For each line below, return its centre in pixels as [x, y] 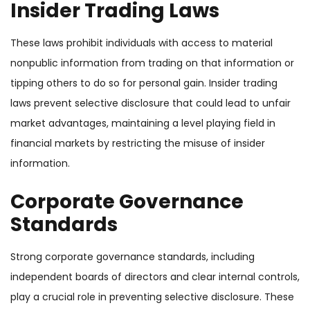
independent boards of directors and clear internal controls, [155, 277]
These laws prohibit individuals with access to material [142, 43]
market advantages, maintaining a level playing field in [143, 124]
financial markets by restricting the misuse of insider [138, 144]
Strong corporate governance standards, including [133, 257]
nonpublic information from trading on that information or [152, 63]
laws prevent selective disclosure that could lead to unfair [151, 103]
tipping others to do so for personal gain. [110, 83]
